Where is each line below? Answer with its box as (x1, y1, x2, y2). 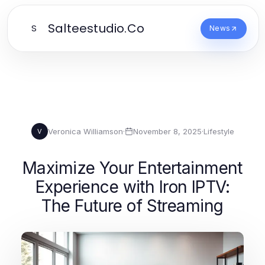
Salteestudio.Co (48, 20, 144, 37)
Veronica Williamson (47, 126, 123, 136)
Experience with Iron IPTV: (35, 177, 230, 197)
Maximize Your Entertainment (22, 158, 243, 178)
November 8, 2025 (132, 126, 202, 136)
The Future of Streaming (41, 196, 224, 216)
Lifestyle (203, 126, 234, 136)
